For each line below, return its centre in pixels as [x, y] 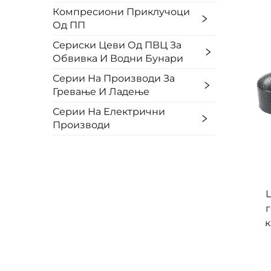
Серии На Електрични [109, 112]
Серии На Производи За [114, 78]
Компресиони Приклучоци [121, 12]
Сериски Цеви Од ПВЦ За [117, 45]
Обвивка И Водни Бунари [118, 58]
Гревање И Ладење [101, 92]
